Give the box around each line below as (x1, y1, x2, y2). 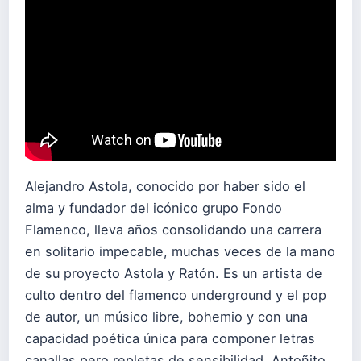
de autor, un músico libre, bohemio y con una (25, 308, 308, 325)
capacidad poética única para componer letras (25, 330, 315, 346)
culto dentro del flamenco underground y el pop (25, 286, 326, 303)
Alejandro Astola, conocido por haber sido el (25, 177, 305, 194)
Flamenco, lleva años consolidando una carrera (25, 221, 322, 238)
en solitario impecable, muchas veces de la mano (25, 243, 335, 259)
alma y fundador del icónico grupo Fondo (25, 199, 282, 216)
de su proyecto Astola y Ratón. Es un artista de (25, 264, 322, 281)
